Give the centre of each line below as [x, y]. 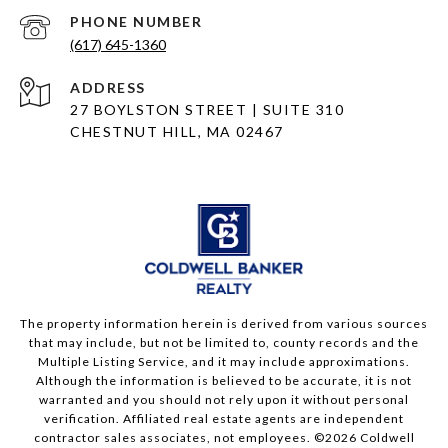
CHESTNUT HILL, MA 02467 [179, 132]
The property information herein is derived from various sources [224, 324]
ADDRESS [108, 88]
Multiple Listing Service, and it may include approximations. [224, 362]
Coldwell [385, 438]
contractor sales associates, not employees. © [179, 438]
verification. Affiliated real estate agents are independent [224, 419]
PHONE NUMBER [136, 22]
